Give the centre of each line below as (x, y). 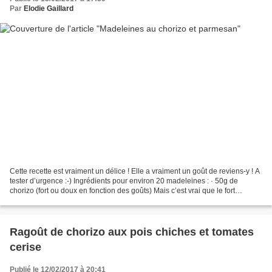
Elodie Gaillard (49, 9)
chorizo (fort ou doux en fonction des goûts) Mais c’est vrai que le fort (122, 190)
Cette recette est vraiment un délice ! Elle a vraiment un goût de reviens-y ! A (135, 171)
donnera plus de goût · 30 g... (58, 200)
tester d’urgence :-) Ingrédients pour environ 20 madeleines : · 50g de (124, 181)
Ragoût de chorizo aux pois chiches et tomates (132, 232)
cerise (25, 247)
